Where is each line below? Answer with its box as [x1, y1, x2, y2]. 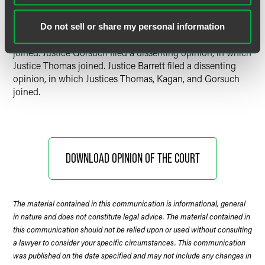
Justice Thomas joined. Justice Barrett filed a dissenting [13, 59, 236, 72]
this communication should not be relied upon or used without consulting [13, 224, 252, 234]
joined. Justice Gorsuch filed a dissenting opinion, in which [13, 46, 251, 59]
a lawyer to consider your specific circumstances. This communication [13, 237, 245, 247]
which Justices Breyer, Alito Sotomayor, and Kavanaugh [13, 33, 237, 46]
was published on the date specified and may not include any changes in [13, 250, 251, 260]
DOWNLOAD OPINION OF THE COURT [65, 151, 200, 166]
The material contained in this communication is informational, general [13, 198, 245, 208]
